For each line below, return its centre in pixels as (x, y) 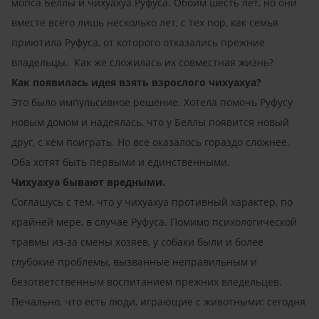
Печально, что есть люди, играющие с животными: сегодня (158, 302)
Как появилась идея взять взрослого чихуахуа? (136, 82)
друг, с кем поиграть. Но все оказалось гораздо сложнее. (151, 142)
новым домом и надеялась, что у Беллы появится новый (150, 122)
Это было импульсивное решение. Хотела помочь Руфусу (152, 102)
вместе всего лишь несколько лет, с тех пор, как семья (145, 22)
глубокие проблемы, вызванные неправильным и (134, 262)
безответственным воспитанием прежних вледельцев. (147, 282)
